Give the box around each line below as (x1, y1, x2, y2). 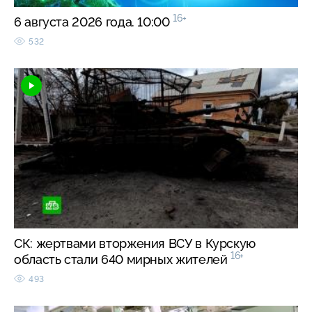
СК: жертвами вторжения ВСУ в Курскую (14, 235, 256, 251)
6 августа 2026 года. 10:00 (14, 14, 173, 29)
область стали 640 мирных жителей (14, 251, 231, 267)
